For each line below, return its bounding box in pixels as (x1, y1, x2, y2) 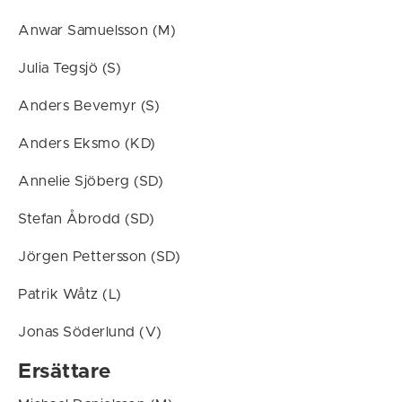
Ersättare (18, 362, 111, 382)
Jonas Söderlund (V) (18, 325, 162, 339)
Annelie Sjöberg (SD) (18, 174, 163, 188)
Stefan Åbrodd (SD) (18, 212, 154, 226)
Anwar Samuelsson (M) (18, 23, 176, 38)
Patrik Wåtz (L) (18, 287, 122, 301)
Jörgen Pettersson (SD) (18, 249, 180, 264)
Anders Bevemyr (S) (18, 99, 160, 113)
